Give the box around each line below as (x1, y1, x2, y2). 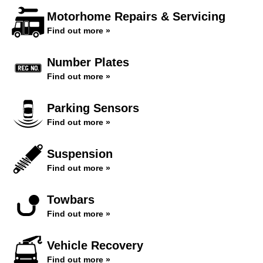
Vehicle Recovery (47, 239, 143, 252)
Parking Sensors (47, 102, 139, 114)
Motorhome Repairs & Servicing (47, 10, 225, 23)
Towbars (47, 193, 95, 206)
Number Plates (47, 56, 129, 69)
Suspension (47, 147, 113, 160)
